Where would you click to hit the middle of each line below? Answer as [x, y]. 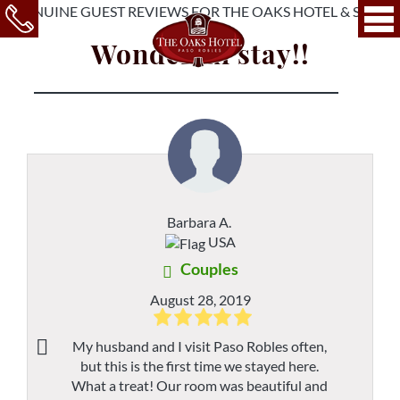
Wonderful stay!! [200, 53]
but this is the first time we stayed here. [200, 365]
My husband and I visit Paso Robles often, [200, 346]
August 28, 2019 [200, 299]
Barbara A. [200, 222]
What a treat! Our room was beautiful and [200, 385]
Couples [209, 268]
